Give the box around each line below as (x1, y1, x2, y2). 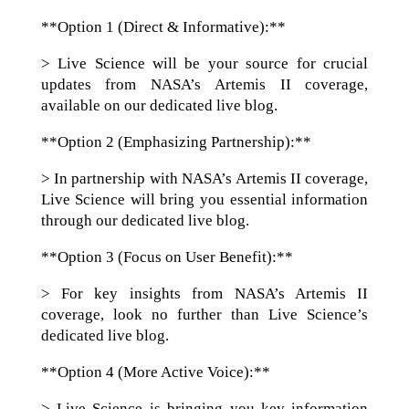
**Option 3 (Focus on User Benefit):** (40, 248, 293, 266)
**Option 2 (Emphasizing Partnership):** (40, 133, 311, 151)
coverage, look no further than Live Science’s (40, 306, 369, 323)
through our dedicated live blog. (40, 212, 249, 229)
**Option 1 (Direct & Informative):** (40, 18, 286, 36)
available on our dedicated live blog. (40, 97, 278, 114)
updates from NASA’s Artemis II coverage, (40, 76, 369, 93)
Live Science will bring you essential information (40, 191, 369, 208)
